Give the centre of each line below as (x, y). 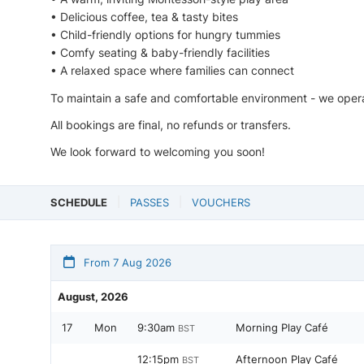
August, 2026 (93, 296)
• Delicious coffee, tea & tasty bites (144, 17)
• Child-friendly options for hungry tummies (165, 35)
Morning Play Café (282, 327)
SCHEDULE (79, 202)
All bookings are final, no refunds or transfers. (171, 124)
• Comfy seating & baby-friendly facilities (160, 53)
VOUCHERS (221, 202)
